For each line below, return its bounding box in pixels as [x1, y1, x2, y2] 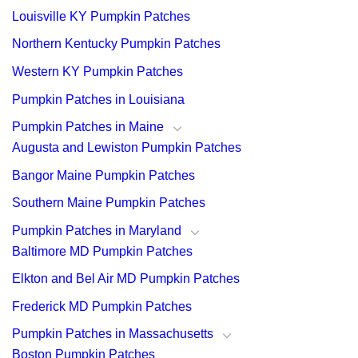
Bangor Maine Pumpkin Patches [12, 168, 195, 182]
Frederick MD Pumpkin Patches [12, 299, 192, 313]
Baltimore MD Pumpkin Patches [12, 244, 193, 258]
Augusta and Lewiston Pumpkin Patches [12, 140, 241, 154]
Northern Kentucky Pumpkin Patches [12, 37, 221, 51]
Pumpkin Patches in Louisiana [12, 92, 185, 106]
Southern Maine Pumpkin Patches [12, 196, 205, 210]
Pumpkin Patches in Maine [12, 120, 164, 134]
